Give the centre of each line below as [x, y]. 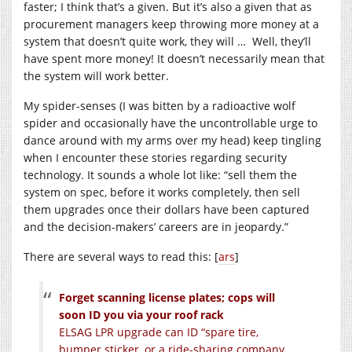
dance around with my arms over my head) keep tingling [172, 140]
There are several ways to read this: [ [121, 256]
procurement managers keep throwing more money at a [171, 24]
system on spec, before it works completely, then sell [162, 192]
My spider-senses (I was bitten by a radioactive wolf [159, 105]
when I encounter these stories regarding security [155, 157]
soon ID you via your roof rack [141, 314]
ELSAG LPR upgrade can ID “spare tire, [159, 332]
